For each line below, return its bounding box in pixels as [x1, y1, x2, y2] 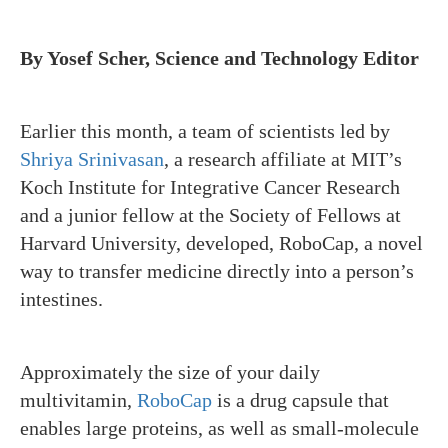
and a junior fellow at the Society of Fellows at [20, 204, 401, 226]
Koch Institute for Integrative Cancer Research [20, 176, 400, 198]
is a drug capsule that [212, 389, 389, 411]
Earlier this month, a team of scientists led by [20, 120, 390, 142]
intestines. [20, 288, 103, 310]
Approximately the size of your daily [20, 361, 320, 383]
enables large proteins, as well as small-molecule [20, 417, 419, 439]
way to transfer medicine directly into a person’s [20, 260, 414, 282]
